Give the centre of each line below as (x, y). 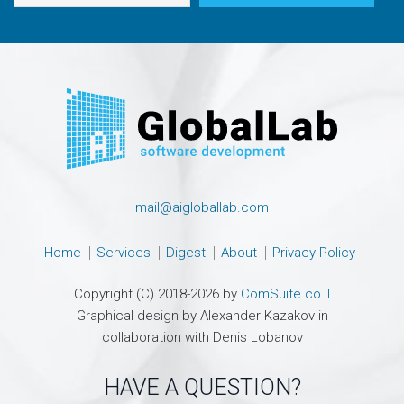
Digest (186, 252)
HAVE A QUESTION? (202, 387)
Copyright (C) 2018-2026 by (157, 294)
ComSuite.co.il (285, 294)
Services (124, 252)
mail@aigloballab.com (202, 207)
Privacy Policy (314, 252)
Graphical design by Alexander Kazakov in (202, 315)
